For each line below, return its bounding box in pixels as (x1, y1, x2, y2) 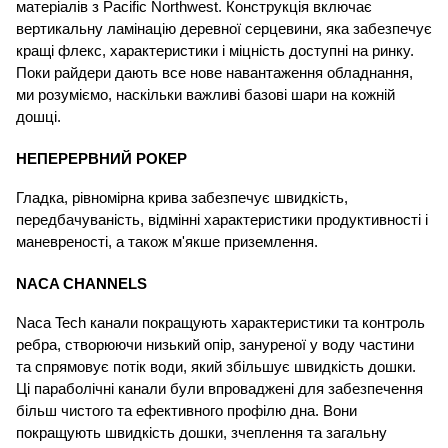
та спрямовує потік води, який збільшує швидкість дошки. (16, 359, 416, 376)
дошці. (16, 109, 65, 126)
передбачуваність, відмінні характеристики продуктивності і (16, 212, 428, 229)
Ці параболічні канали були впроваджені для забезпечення (16, 381, 423, 398)
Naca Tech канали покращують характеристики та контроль (16, 315, 425, 332)
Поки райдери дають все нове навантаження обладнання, (16, 65, 413, 82)
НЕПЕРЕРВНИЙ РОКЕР (16, 151, 187, 168)
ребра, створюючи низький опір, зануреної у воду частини (16, 337, 414, 354)
